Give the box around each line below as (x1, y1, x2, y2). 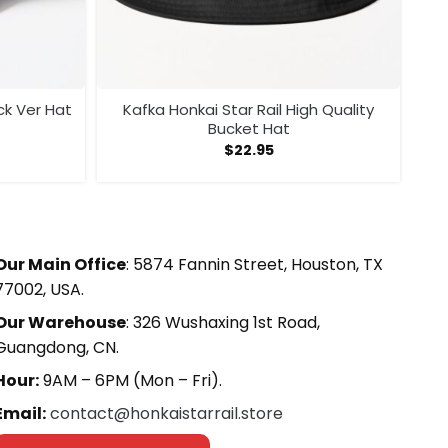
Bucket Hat (207, 118, 290, 140)
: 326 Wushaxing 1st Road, (125, 311, 320, 335)
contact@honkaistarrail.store (49, 402, 283, 426)
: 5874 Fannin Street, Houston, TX (125, 253, 383, 277)
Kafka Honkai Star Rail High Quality (123, 99, 374, 121)
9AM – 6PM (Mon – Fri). (38, 369, 222, 393)
